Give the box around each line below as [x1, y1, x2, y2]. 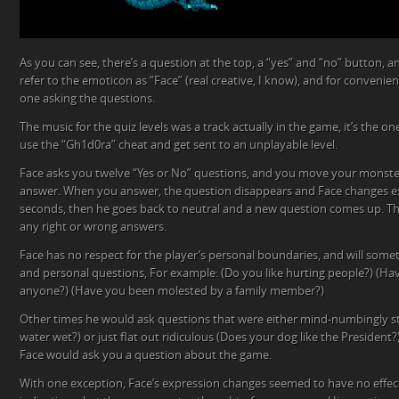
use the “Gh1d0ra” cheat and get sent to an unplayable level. [20, 138, 338, 152]
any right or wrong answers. [20, 220, 167, 234]
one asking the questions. [20, 92, 155, 106]
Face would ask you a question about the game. [20, 348, 272, 362]
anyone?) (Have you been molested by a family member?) [20, 284, 324, 298]
